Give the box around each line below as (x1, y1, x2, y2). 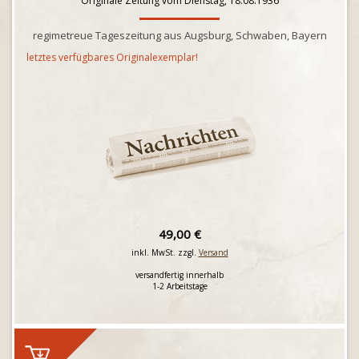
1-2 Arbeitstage (151, 280, 208, 292)
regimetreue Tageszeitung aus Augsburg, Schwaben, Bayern (32, 28, 327, 42)
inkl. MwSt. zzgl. (131, 247, 199, 258)
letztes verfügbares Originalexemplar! (26, 50, 198, 64)
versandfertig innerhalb (135, 269, 224, 280)
